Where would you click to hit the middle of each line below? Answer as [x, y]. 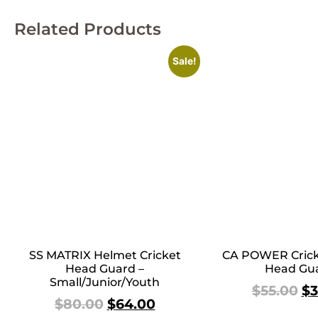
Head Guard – [105, 269]
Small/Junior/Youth [105, 283]
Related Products [88, 29]
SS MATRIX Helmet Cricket [105, 256]
